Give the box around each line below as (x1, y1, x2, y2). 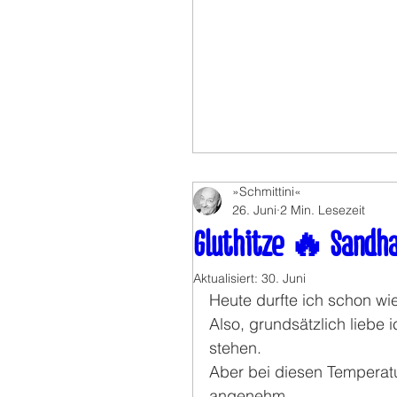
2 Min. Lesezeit (280, 202, 365, 219)
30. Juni (261, 270, 306, 287)
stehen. (209, 338, 261, 359)
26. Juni (232, 202, 276, 219)
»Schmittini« (232, 183, 301, 200)
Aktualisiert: (193, 270, 261, 287)
